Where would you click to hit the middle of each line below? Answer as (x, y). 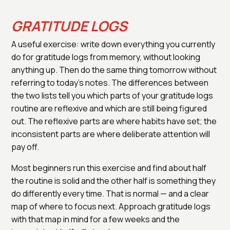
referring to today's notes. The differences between (110, 82)
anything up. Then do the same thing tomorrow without (114, 70)
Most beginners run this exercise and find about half (109, 168)
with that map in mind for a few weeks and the (95, 219)
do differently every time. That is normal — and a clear (110, 193)
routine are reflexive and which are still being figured (109, 108)
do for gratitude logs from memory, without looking (106, 57)
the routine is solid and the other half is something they (113, 180)
